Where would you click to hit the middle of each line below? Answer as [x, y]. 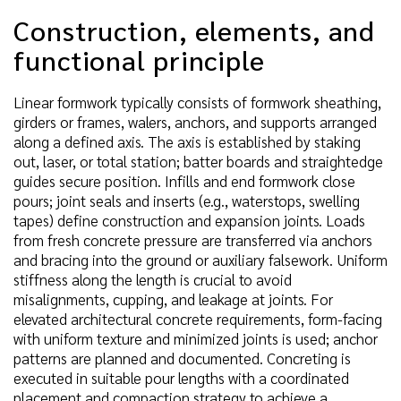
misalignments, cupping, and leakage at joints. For [173, 299]
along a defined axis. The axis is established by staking [187, 141]
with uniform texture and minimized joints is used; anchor [196, 338]
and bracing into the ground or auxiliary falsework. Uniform [200, 259]
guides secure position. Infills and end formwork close [184, 180]
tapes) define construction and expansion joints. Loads [189, 220]
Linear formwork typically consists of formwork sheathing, [197, 102]
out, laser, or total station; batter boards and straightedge [198, 161]
